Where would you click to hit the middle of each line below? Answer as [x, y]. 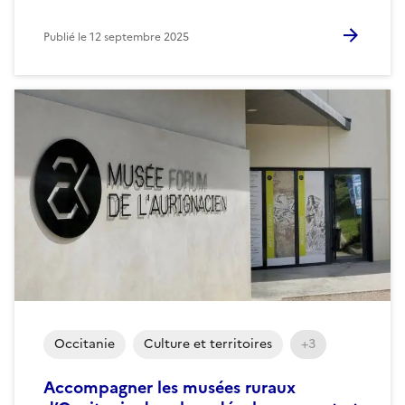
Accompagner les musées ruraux [170, 387]
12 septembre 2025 [139, 37]
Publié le [66, 37]
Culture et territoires [208, 344]
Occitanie [85, 344]
